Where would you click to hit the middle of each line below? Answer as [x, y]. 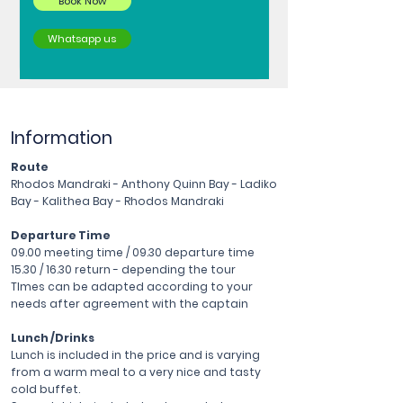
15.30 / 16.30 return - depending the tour [123, 269]
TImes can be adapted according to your [132, 287]
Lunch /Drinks [53, 338]
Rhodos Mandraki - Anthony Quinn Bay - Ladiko [144, 184]
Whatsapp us [82, 39]
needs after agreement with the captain [130, 304]
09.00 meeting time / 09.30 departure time [133, 252]
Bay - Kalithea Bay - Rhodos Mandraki [117, 201]
